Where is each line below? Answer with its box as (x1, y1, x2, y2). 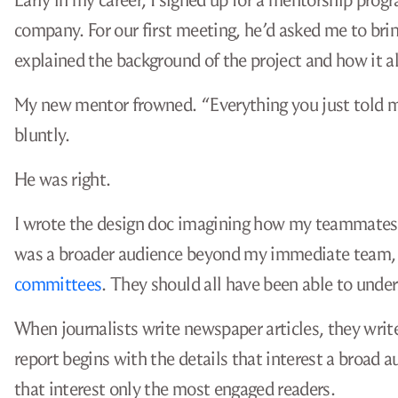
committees (14, 273, 102, 296)
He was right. (14, 168, 111, 191)
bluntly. (14, 123, 70, 147)
